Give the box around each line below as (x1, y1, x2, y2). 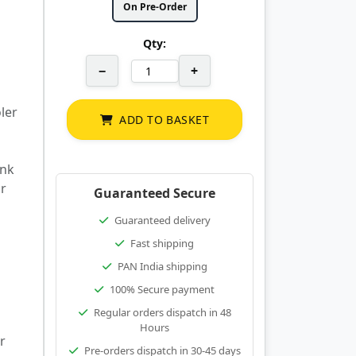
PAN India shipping (117, 259, 207, 273)
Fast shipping (130, 236, 194, 250)
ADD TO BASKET (119, 112, 209, 127)
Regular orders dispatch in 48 (93, 305, 231, 319)
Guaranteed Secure (94, 184, 215, 202)
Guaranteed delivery (114, 213, 211, 227)
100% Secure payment (110, 282, 215, 296)
